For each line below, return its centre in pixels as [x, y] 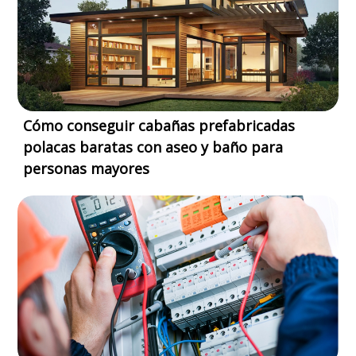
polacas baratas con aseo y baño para [153, 147]
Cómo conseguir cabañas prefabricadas [159, 126]
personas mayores [87, 169]
